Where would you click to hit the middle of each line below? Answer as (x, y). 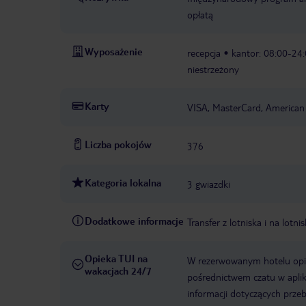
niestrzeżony (213, 69)
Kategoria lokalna (123, 183)
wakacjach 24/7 (118, 271)
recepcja (204, 53)
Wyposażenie (114, 52)
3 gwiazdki (209, 184)
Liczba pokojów (118, 144)
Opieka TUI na (116, 259)
